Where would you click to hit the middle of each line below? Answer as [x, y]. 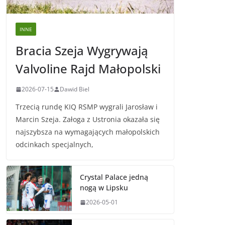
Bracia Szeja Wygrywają [82, 51]
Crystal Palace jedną [114, 177]
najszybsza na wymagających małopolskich [88, 132]
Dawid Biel [75, 89]
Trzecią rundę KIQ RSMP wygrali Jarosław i [87, 107]
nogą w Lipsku [104, 188]
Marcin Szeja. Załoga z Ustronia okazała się [88, 120]
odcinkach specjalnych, [54, 145]
